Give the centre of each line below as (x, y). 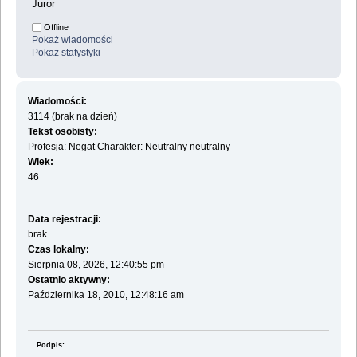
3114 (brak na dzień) (72, 116)
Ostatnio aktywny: (69, 279)
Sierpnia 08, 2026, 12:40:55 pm (96, 264)
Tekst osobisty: (62, 131)
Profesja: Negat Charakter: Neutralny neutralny (129, 146)
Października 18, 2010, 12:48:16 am (106, 294)
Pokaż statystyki (66, 53)
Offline (55, 27)
